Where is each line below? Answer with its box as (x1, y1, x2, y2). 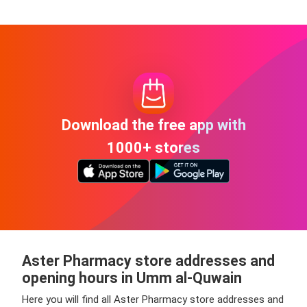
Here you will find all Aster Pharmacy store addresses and (22, 293, 284, 306)
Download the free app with (61, 116, 246, 134)
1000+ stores (107, 138, 200, 156)
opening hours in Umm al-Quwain (22, 269, 242, 286)
